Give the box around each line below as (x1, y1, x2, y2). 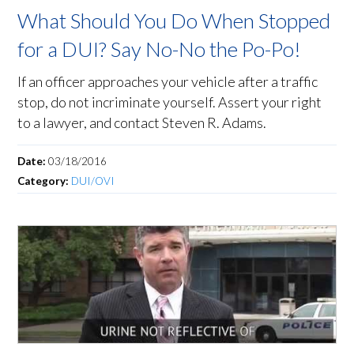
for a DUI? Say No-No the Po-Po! (17, 36, 302, 62)
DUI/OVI (71, 175, 115, 188)
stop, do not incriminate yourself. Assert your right (17, 93, 322, 111)
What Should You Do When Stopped (17, 8, 331, 34)
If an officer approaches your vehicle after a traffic (17, 73, 318, 91)
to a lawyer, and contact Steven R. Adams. (17, 114, 267, 132)
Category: (17, 175, 72, 188)
